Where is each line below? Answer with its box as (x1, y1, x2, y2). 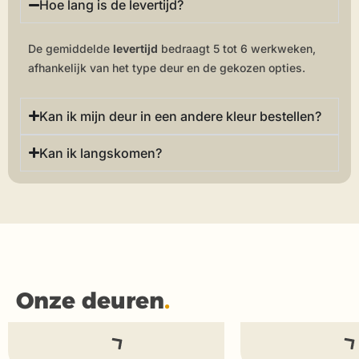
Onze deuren (16, 286, 164, 314)
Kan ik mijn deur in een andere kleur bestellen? (39, 107, 322, 124)
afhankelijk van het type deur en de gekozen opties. (28, 61, 305, 75)
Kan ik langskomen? (39, 144, 163, 161)
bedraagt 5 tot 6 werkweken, (158, 42, 316, 56)
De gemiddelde (28, 42, 113, 56)
